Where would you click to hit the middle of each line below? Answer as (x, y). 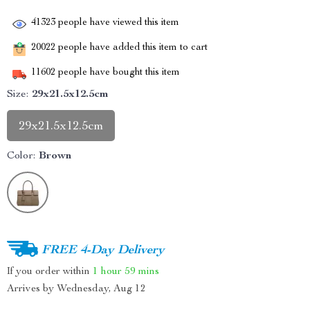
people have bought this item (118, 73)
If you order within (50, 271)
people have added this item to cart (131, 48)
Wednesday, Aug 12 (101, 289)
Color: (21, 156)
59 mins (142, 271)
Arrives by (32, 289)
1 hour (107, 271)
